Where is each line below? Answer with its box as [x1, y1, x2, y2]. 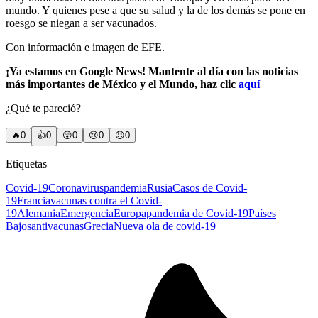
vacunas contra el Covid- [50, 194, 162, 207]
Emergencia [60, 207, 114, 219]
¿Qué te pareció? [6, 102, 81, 114]
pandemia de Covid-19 [146, 207, 248, 219]
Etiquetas [6, 157, 47, 170]
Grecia [84, 219, 114, 232]
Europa [114, 207, 146, 219]
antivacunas [31, 219, 84, 232]
